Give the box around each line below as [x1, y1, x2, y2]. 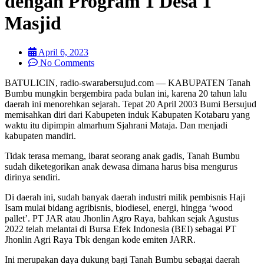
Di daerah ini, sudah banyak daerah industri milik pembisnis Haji [5, 192, 245, 202]
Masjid [5, 12, 61, 34]
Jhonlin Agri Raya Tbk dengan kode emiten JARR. [5, 234, 196, 245]
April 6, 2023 [38, 47, 88, 57]
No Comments [40, 57, 94, 68]
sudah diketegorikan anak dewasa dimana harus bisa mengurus [5, 161, 237, 171]
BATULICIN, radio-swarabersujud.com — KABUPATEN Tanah [5, 77, 250, 88]
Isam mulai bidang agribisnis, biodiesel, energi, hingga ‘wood [5, 202, 233, 213]
